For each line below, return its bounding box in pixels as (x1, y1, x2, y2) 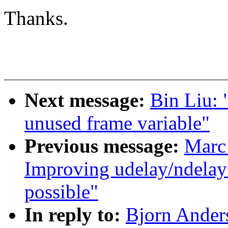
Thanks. (4, 7, 68, 30)
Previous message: (24, 135, 184, 157)
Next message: (24, 89, 150, 111)
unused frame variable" (24, 112, 210, 134)
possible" (24, 181, 98, 203)
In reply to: (24, 204, 126, 226)
